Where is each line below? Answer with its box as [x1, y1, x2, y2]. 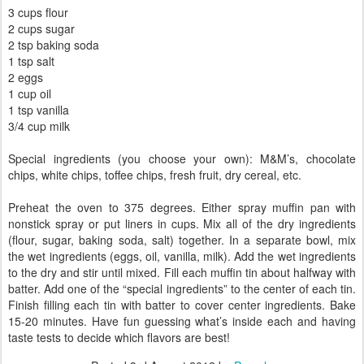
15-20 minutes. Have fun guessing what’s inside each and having [8, 312, 356, 329]
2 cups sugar [8, 19, 75, 37]
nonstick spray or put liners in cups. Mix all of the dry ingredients [8, 214, 356, 232]
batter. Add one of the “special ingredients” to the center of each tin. [8, 279, 356, 297]
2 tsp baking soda [8, 36, 99, 53]
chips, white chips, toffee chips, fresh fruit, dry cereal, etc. [8, 166, 301, 183]
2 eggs [8, 68, 43, 85]
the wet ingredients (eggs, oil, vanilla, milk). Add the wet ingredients [8, 247, 356, 264]
